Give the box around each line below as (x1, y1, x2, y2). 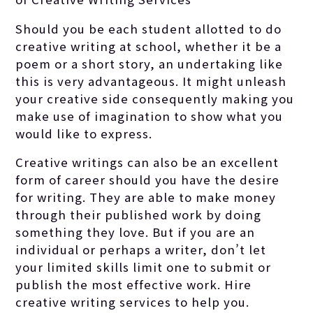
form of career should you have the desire (15, 171, 280, 189)
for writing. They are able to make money (15, 189, 277, 206)
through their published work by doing (15, 206, 262, 224)
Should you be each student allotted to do (15, 20, 282, 37)
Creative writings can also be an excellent (15, 154, 279, 171)
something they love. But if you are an (15, 224, 256, 241)
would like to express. (15, 124, 153, 142)
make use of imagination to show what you (15, 107, 284, 124)
